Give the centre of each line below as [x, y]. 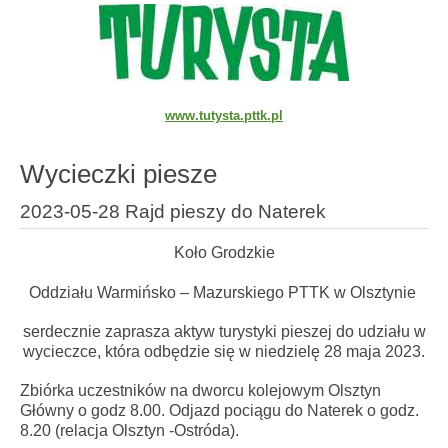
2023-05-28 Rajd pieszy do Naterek [173, 211]
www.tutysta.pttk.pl [224, 115]
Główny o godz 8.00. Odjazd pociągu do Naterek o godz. [219, 410]
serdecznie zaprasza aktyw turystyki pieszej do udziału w [224, 331]
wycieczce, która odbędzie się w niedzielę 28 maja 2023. [224, 351]
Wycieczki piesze [118, 174]
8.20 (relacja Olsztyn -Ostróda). [129, 430]
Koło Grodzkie [224, 253]
